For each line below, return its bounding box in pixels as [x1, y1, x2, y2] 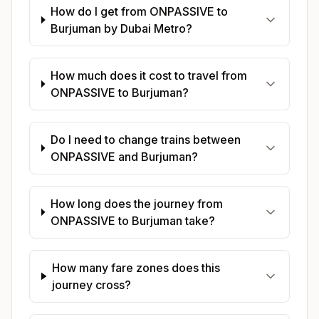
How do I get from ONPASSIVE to [51, 4, 229, 19]
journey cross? [52, 277, 132, 292]
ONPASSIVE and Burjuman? [50, 149, 198, 164]
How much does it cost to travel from [50, 68, 247, 83]
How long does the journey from [50, 196, 223, 211]
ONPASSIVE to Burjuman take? [50, 213, 215, 228]
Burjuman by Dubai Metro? [51, 21, 193, 36]
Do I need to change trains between [50, 132, 241, 147]
